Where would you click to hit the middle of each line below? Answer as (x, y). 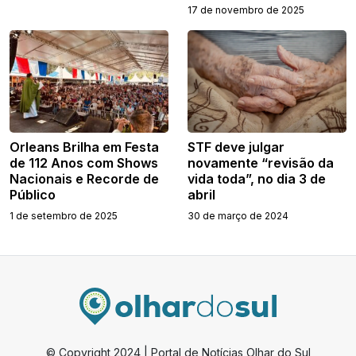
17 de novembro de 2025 (246, 10)
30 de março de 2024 (238, 216)
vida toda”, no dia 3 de (257, 179)
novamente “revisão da (261, 163)
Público (33, 195)
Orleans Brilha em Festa (84, 147)
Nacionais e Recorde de (84, 179)
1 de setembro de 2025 (64, 216)
